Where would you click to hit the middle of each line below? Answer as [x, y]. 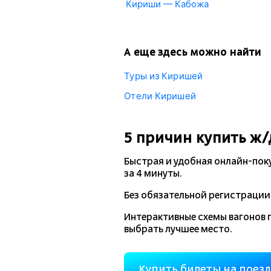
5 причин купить [187, 138]
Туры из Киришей [163, 76]
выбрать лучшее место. [178, 229]
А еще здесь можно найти [193, 52]
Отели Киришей [160, 96]
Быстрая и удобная [169, 162]
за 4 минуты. [153, 174]
